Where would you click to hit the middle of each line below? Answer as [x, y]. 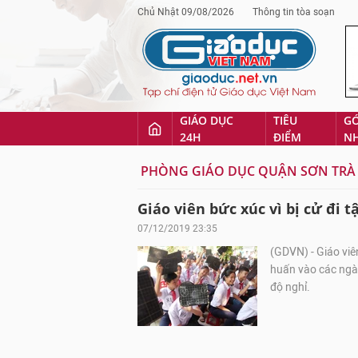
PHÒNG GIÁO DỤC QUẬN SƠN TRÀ [248, 171]
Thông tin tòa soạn [294, 12]
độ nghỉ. [290, 287]
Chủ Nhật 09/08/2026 [186, 12]
